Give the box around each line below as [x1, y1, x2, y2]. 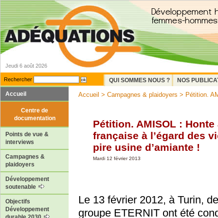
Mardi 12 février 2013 [93, 156, 141, 161]
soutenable [5, 183, 37, 191]
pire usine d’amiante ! [93, 142, 200, 153]
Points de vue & [5, 131, 49, 138]
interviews [5, 139, 34, 146]
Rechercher [4, 76, 32, 82]
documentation [14, 114, 55, 122]
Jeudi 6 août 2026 [5, 63, 47, 69]
